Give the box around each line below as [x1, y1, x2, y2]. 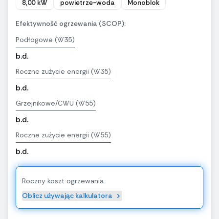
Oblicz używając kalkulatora [22, 191, 112, 200]
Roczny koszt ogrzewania [22, 176, 104, 186]
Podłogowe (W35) [16, 35, 75, 44]
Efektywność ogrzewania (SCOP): [16, 19, 126, 28]
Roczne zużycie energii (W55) [16, 131, 111, 140]
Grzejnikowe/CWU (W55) [16, 99, 96, 108]
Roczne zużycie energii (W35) [16, 67, 111, 76]
